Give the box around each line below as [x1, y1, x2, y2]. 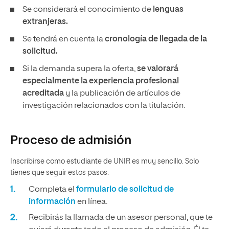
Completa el [29, 186, 75, 194]
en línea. [77, 198, 107, 206]
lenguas [151, 6, 184, 14]
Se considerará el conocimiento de [22, 6, 151, 14]
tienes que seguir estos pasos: [10, 169, 109, 176]
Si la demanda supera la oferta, [22, 65, 137, 73]
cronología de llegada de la [103, 35, 207, 43]
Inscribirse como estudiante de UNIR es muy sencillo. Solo [10, 158, 199, 165]
